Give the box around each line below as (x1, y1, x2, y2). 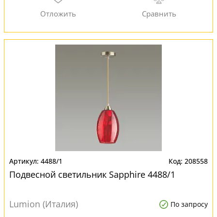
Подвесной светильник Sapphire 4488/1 (9, 169, 175, 180)
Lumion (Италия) (9, 198, 78, 210)
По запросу (170, 200, 208, 209)
